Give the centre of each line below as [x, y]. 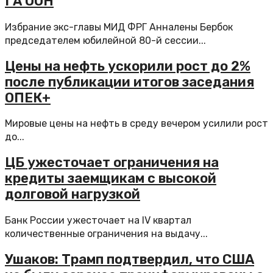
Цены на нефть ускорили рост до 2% [128, 66]
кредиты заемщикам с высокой [111, 179]
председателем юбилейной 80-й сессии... [105, 40]
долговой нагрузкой [73, 194]
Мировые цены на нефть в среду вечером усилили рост [136, 123]
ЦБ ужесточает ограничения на [112, 163]
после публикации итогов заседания [129, 82]
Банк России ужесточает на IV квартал [98, 220]
